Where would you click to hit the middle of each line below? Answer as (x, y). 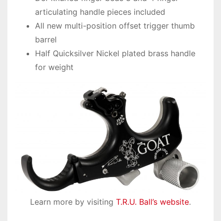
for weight (54, 67)
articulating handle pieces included (100, 12)
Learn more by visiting (73, 202)
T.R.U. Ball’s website (152, 202)
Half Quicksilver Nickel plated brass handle (115, 54)
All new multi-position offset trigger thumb (115, 26)
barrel (46, 40)
